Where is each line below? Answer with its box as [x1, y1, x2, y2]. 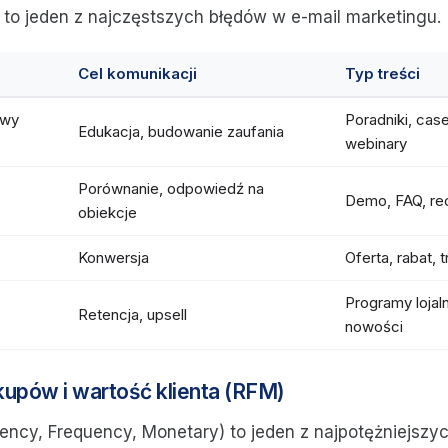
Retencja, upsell [78, 305, 187, 324]
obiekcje [78, 203, 137, 222]
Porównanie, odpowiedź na [78, 179, 264, 198]
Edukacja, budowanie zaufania [78, 122, 284, 141]
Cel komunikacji [78, 64, 197, 83]
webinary [345, 134, 407, 153]
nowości [345, 317, 403, 336]
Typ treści [345, 64, 420, 83]
